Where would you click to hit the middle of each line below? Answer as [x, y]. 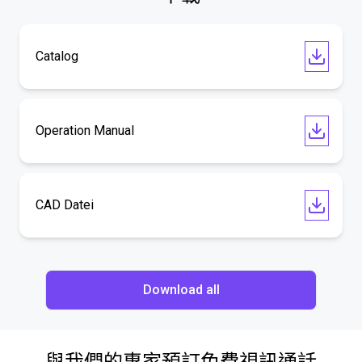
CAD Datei [65, 205]
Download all [181, 290]
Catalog [57, 56]
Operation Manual [85, 130]
